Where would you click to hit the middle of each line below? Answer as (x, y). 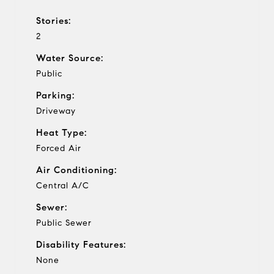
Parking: (55, 95)
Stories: (54, 20)
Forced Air (59, 148)
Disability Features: (81, 244)
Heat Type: (61, 132)
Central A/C (63, 185)
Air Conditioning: (76, 170)
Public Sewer (64, 223)
